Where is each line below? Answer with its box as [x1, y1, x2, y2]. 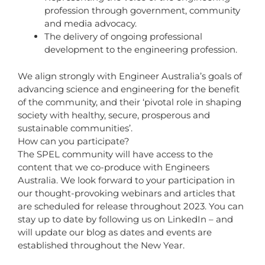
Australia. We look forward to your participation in [18, 174, 235, 186]
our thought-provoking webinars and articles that [18, 187, 235, 199]
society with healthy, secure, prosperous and [18, 109, 210, 121]
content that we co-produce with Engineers [18, 161, 209, 173]
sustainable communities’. [18, 122, 132, 134]
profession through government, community [44, 5, 240, 17]
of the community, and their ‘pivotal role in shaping [18, 96, 241, 108]
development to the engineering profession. [44, 44, 237, 56]
